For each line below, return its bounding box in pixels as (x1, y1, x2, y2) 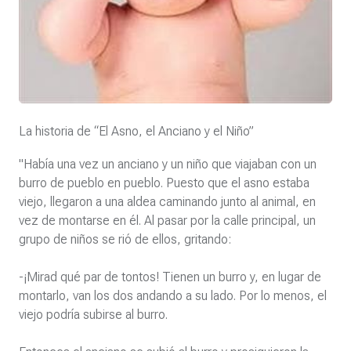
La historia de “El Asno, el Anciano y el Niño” (19, 124, 254, 139)
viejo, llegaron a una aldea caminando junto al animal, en (19, 194, 316, 210)
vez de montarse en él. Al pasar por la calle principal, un (19, 213, 316, 229)
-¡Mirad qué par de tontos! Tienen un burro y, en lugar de (19, 270, 321, 285)
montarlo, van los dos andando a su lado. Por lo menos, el (19, 288, 327, 304)
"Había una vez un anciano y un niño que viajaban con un (19, 157, 317, 172)
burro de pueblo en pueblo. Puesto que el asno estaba (19, 175, 309, 191)
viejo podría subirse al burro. (19, 307, 171, 323)
